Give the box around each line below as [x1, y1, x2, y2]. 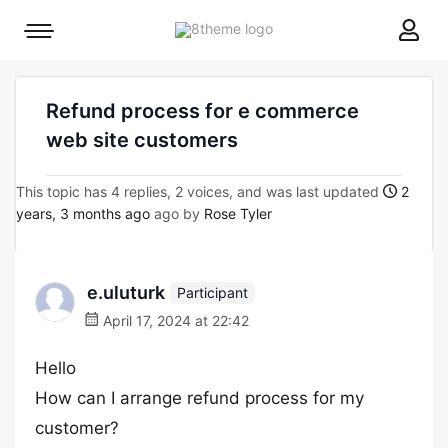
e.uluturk [87, 282, 165, 303]
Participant [177, 283, 248, 301]
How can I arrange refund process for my [35, 388, 364, 408]
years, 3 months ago [16, 205, 150, 222]
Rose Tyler [204, 205, 272, 222]
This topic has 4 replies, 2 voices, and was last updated [16, 183, 383, 200]
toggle [38, 55, 80, 72]
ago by [150, 205, 204, 222]
